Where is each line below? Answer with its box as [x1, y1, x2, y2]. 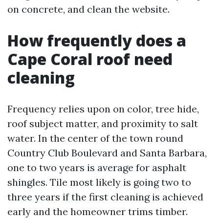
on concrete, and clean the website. [7, 3, 170, 15]
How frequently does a [7, 30, 186, 51]
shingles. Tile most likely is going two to [7, 176, 191, 188]
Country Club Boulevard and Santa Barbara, [7, 147, 207, 159]
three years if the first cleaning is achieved [7, 191, 203, 203]
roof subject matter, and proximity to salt [7, 117, 198, 130]
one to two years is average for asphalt [7, 161, 186, 174]
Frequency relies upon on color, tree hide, [7, 103, 199, 115]
